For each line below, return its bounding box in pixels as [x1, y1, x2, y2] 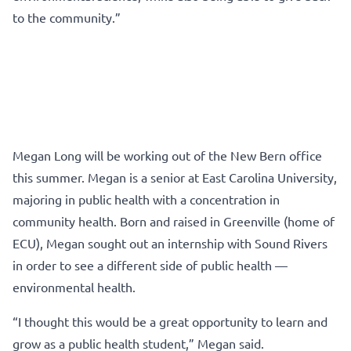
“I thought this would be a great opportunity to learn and [13, 313, 327, 329]
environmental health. [13, 278, 136, 295]
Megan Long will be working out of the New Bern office [13, 147, 322, 163]
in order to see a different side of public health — [13, 256, 288, 273]
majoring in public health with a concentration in [13, 190, 280, 207]
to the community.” [13, 9, 121, 25]
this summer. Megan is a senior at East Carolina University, [13, 168, 337, 185]
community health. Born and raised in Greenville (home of [13, 212, 335, 229]
